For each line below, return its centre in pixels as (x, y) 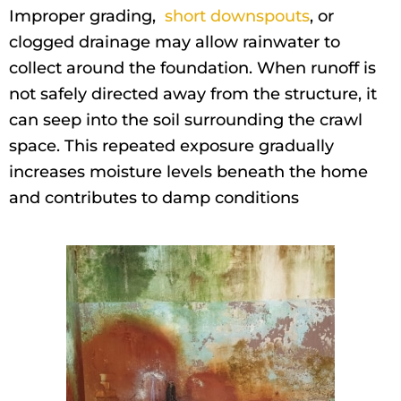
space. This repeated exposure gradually (171, 146)
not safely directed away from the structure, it (193, 94)
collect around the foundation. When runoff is (192, 68)
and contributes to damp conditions (154, 198)
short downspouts (237, 17)
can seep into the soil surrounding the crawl (186, 120)
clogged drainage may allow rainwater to (175, 43)
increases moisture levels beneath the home (188, 172)
